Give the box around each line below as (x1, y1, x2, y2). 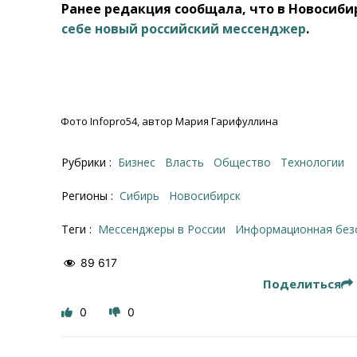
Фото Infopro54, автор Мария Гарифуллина (61, 114, 278, 129)
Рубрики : (61, 155, 116, 171)
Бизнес (125, 155, 156, 171)
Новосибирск (177, 188, 241, 204)
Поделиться (262, 275, 341, 292)
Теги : (61, 222, 96, 237)
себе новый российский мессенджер (61, 20, 307, 38)
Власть (173, 155, 205, 171)
